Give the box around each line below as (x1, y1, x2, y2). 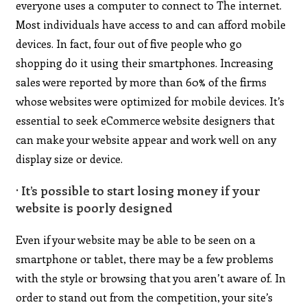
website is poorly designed (16, 199, 173, 216)
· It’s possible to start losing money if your (16, 182, 261, 199)
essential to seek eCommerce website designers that (16, 112, 275, 127)
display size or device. (16, 151, 123, 166)
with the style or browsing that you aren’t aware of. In (16, 270, 286, 285)
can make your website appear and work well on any (16, 132, 277, 147)
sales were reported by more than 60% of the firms (16, 74, 267, 89)
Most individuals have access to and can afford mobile (16, 16, 286, 32)
